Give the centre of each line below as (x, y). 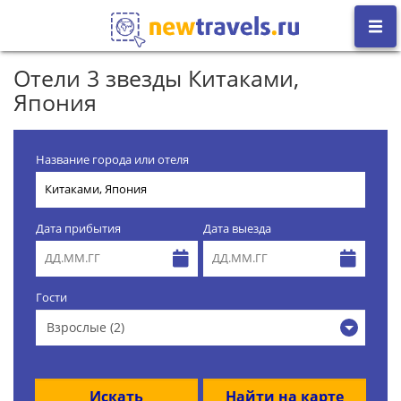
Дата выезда (237, 228)
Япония (55, 102)
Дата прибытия (78, 228)
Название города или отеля (112, 159)
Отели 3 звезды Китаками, (156, 77)
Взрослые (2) (85, 327)
